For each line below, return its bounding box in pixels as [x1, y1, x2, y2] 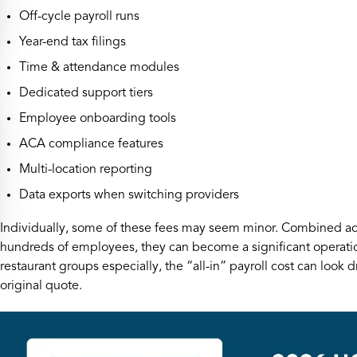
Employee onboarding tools [19, 112, 176, 125]
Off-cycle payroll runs [19, 10, 139, 23]
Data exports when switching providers [19, 189, 239, 202]
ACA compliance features [19, 138, 163, 151]
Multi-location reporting [19, 163, 152, 176]
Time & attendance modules [19, 61, 179, 74]
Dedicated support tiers [19, 87, 153, 100]
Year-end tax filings [19, 36, 126, 49]
